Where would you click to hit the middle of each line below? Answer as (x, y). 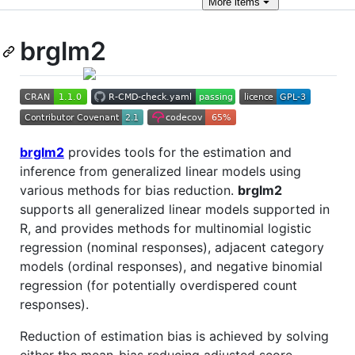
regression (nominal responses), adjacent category (172, 247)
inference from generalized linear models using (160, 171)
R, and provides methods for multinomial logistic (166, 228)
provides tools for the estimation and (178, 152)
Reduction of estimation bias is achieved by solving (174, 336)
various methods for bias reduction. (129, 190)
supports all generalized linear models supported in (175, 209)
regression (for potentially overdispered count (158, 285)
